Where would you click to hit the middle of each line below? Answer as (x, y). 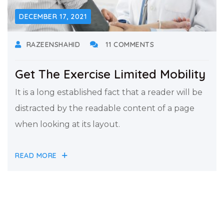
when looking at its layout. (67, 124)
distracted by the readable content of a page (105, 108)
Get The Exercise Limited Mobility (110, 74)
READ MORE (36, 156)
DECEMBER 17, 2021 (53, 16)
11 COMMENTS (129, 44)
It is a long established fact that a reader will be (109, 92)
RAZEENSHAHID (53, 44)
